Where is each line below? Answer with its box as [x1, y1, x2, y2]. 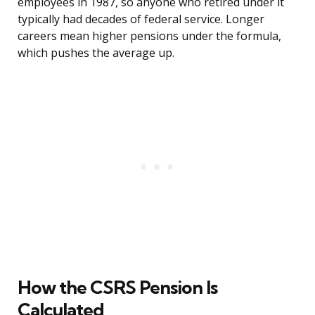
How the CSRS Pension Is [18, 276, 217, 300]
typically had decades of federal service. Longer [18, 11, 264, 27]
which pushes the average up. [18, 45, 174, 61]
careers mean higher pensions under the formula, [18, 28, 281, 44]
